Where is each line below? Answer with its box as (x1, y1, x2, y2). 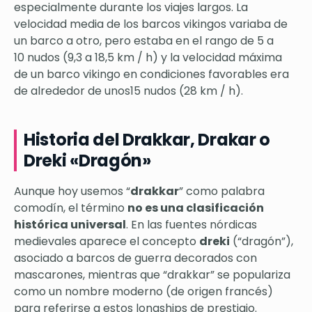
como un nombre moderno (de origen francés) (14, 283, 273, 300)
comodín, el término (14, 200, 127, 217)
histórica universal (14, 217, 126, 233)
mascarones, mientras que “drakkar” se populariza (14, 267, 290, 283)
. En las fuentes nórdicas (126, 217, 257, 233)
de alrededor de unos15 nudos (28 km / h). (14, 83, 246, 100)
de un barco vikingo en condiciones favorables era (14, 66, 289, 83)
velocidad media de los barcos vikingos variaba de (14, 16, 288, 33)
